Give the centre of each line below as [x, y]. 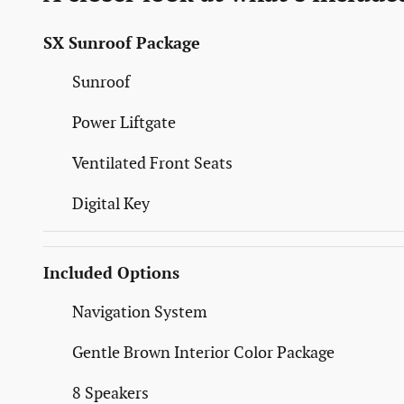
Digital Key [111, 204]
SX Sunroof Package [122, 43]
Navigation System [140, 312]
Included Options [111, 273]
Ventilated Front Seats [152, 163]
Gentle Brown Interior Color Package [203, 353]
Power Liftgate [124, 123]
